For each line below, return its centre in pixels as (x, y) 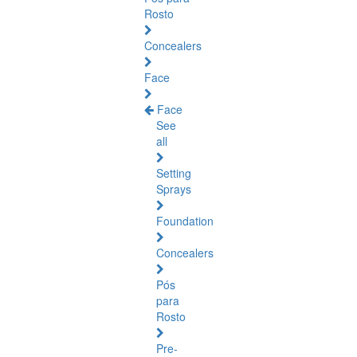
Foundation (185, 221)
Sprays (174, 189)
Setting (174, 173)
